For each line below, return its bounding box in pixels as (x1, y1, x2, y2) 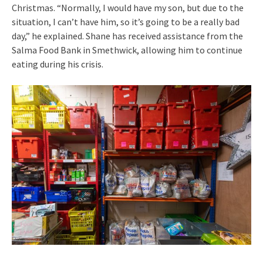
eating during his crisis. (12, 58, 103, 70)
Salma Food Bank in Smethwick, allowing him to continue (12, 44, 242, 56)
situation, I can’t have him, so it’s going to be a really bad (12, 16, 240, 28)
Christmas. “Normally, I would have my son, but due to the (12, 2, 244, 14)
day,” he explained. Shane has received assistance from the (12, 30, 243, 42)
